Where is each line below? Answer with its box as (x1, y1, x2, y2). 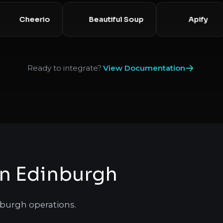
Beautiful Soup (106, 14, 161, 24)
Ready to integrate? (27, 63, 102, 73)
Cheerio (36, 14, 68, 24)
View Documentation (103, 63, 185, 73)
